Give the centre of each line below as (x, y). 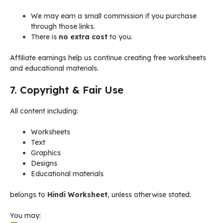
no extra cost (83, 37)
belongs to (29, 195)
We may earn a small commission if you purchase (114, 16)
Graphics (46, 153)
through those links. (63, 26)
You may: (25, 216)
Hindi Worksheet (77, 195)
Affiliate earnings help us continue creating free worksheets (108, 58)
